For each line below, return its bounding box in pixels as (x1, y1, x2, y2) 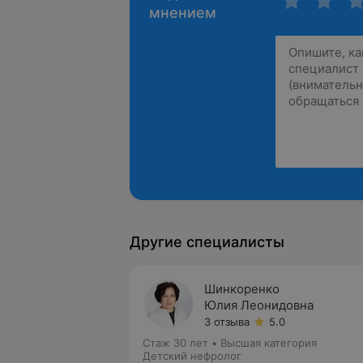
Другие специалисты (130, 233, 284, 250)
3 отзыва (204, 315, 250, 328)
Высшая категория (220, 336, 317, 349)
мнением (149, 4, 216, 21)
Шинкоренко (204, 281, 280, 297)
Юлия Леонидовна (204, 297, 314, 313)
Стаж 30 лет (143, 336, 208, 349)
